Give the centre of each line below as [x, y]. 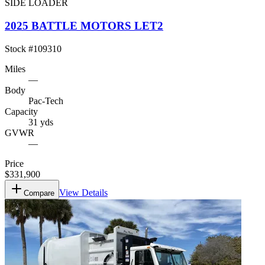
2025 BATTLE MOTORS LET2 [84, 26]
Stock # [19, 49]
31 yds [41, 122]
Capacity [21, 111]
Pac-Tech [46, 101]
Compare [39, 193]
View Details [83, 192]
